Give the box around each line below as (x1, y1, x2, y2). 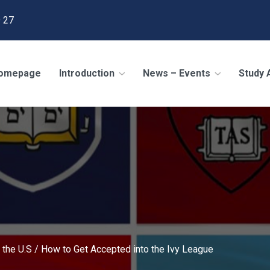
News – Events (143, 67, 213, 80)
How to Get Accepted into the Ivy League (40, 243, 213, 255)
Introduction (59, 67, 117, 80)
